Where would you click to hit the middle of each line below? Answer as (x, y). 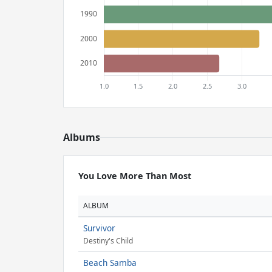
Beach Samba (110, 263)
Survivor (99, 228)
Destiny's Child (108, 241)
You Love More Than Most (135, 176)
